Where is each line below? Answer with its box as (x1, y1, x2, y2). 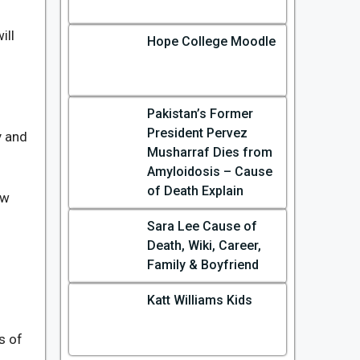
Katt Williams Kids (146, 292, 252, 308)
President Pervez (146, 125, 247, 141)
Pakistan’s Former (146, 106, 253, 121)
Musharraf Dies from (146, 145, 272, 160)
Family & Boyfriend (146, 257, 259, 272)
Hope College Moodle (146, 34, 276, 49)
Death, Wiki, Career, (146, 238, 261, 253)
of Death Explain (146, 183, 243, 198)
